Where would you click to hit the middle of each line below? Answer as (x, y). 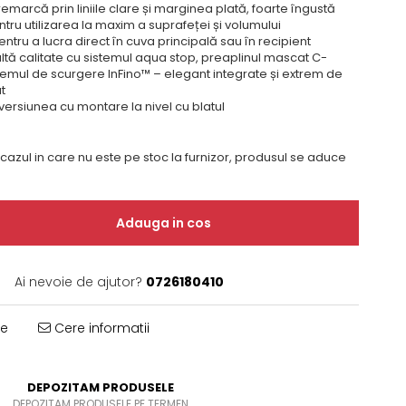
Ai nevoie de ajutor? (78, 282)
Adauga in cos (163, 223)
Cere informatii (100, 328)
